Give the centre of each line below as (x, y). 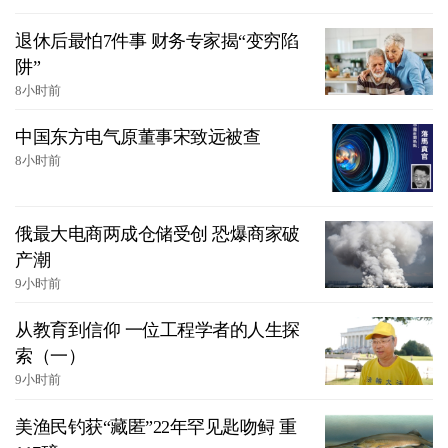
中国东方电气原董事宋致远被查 (137, 137)
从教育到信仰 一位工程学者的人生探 (157, 330)
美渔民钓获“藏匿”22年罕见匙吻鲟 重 (156, 426)
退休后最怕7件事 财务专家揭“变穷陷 (156, 40)
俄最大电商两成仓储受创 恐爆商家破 (157, 233)
